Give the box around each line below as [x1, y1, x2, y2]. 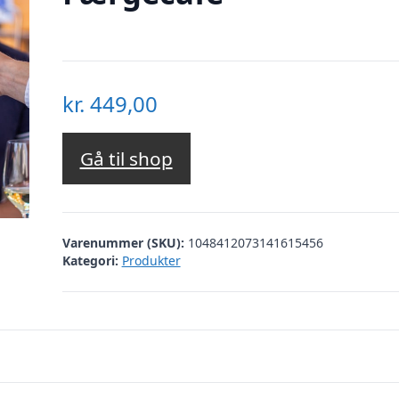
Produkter [121, 251, 181, 269]
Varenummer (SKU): [61, 233, 188, 251]
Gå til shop [79, 146, 173, 172]
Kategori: [61, 251, 118, 269]
